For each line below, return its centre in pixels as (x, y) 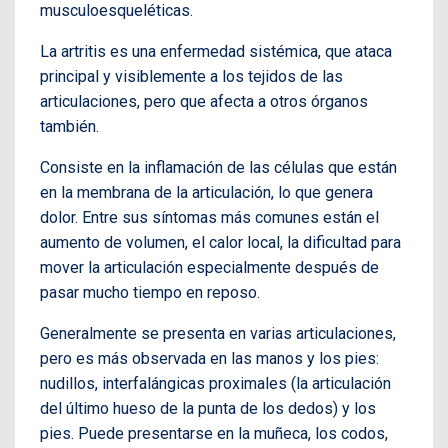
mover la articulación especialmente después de (209, 267)
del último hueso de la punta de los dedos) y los (208, 408)
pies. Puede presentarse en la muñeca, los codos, (214, 433)
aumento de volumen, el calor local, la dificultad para (220, 242)
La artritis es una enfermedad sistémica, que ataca (216, 51)
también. (71, 126)
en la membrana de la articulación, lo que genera (206, 192)
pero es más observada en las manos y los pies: (209, 358)
